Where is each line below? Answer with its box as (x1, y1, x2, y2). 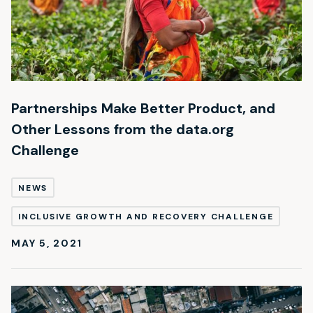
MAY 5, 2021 (11, 236, 82, 249)
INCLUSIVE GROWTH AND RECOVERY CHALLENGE (18, 210, 274, 222)
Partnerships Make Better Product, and (11, 99, 275, 117)
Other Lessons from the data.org (11, 119, 234, 138)
